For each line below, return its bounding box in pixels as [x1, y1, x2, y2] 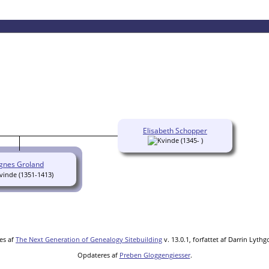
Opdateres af [77, 250, 119, 260]
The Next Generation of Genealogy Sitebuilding [16, 235, 162, 244]
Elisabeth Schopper [143, 125, 207, 136]
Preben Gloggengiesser [119, 250, 190, 260]
